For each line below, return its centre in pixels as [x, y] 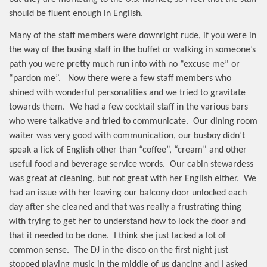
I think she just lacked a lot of [170, 236]
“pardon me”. [35, 79]
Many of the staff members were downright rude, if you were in [133, 36]
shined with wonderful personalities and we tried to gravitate [127, 93]
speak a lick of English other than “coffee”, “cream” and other [128, 150]
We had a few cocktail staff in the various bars [159, 108]
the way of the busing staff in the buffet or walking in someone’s [132, 50]
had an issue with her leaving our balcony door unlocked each [128, 193]
